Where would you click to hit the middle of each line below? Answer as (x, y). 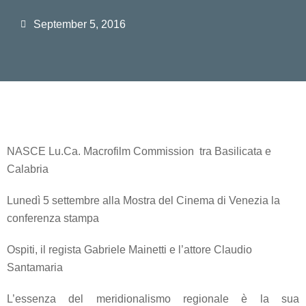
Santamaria (35, 268)
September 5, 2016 (80, 25)
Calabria (28, 169)
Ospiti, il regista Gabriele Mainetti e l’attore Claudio (129, 250)
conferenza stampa (53, 219)
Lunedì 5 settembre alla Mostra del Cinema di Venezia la (143, 201)
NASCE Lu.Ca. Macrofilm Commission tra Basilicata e (139, 152)
